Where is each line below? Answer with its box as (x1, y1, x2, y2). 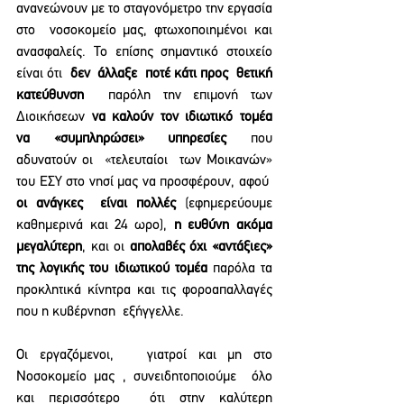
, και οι (82, 240, 130, 254)
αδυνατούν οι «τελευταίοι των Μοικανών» (16, 153, 272, 168)
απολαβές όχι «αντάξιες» (129, 240, 273, 254)
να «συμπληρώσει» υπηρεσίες (16, 132, 227, 146)
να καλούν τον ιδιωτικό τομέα (91, 110, 273, 124)
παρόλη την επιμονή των (84, 88, 272, 103)
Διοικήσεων (16, 110, 92, 124)
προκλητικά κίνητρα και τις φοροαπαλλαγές (16, 283, 272, 298)
